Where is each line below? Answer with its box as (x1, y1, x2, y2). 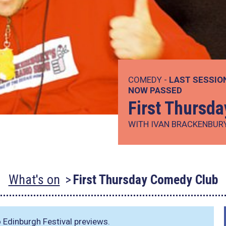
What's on (8, 172, 60, 187)
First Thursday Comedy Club (73, 172, 218, 187)
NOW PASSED (128, 85, 182, 95)
